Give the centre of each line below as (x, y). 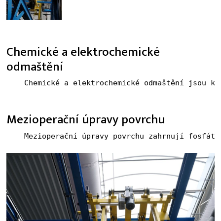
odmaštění (35, 67)
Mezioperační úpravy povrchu (85, 120)
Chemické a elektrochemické (83, 52)
